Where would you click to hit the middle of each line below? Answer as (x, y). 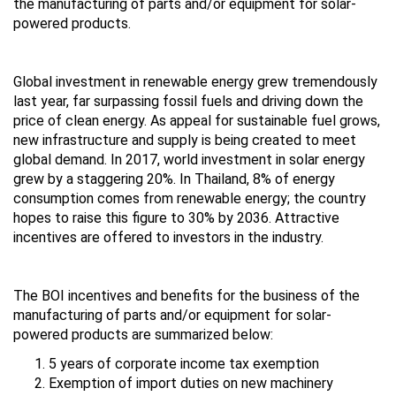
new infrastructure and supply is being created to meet (185, 140)
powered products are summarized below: (143, 334)
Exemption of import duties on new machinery (191, 383)
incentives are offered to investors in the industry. (168, 237)
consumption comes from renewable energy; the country (190, 198)
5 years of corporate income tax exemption (184, 363)
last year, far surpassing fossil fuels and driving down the (188, 101)
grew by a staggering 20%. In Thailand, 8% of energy (174, 179)
